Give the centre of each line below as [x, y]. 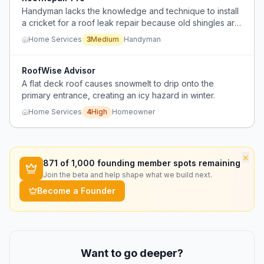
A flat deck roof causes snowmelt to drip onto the [118, 83]
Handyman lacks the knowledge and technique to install [130, 11]
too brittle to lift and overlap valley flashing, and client [126, 34]
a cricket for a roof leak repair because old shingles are [131, 23]
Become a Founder [76, 191]
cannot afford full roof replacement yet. [98, 46]
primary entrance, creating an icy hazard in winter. [118, 95]
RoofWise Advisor [59, 70]
